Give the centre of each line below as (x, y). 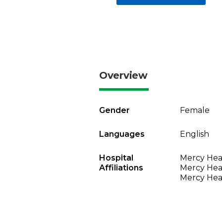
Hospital (116, 158)
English (194, 134)
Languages (122, 134)
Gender (114, 110)
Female (194, 110)
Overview (123, 75)
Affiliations (121, 168)
